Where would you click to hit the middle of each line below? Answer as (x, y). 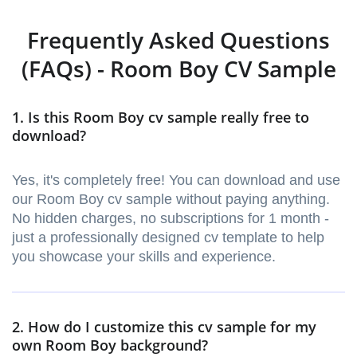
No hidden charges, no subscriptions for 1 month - (171, 219)
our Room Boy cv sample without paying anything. (171, 200)
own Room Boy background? (110, 345)
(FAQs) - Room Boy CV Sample (178, 69)
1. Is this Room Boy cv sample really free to (161, 118)
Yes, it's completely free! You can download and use (176, 180)
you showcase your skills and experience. (144, 257)
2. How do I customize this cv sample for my (164, 327)
